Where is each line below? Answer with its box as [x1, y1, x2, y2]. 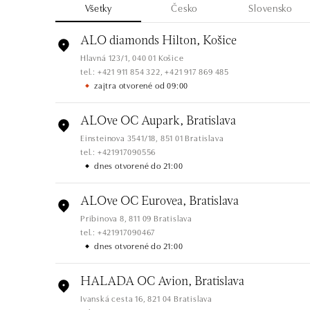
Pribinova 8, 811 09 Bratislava [80, 212, 192, 224]
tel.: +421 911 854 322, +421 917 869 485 [80, 65, 229, 77]
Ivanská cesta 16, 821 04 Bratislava [80, 292, 212, 304]
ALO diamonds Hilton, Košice [80, 35, 237, 48]
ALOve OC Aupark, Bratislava [80, 115, 236, 129]
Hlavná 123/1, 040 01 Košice [80, 51, 184, 64]
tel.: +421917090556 [80, 145, 156, 158]
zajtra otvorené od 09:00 [94, 79, 189, 91]
